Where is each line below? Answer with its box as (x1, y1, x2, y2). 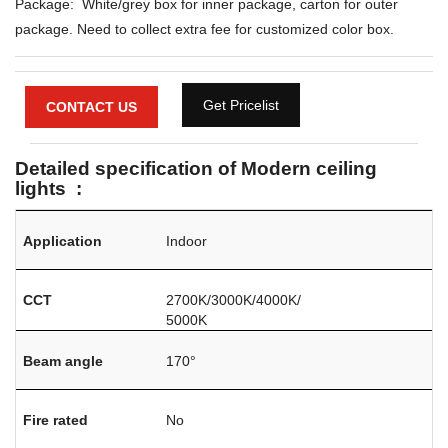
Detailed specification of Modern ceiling (15, 157, 377, 179)
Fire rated (23, 411, 89, 428)
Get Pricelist (203, 97, 279, 114)
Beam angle (23, 352, 104, 369)
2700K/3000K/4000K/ (166, 291, 302, 308)
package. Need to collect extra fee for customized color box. (15, 20, 394, 37)
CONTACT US (46, 98, 137, 115)
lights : (15, 177, 82, 199)
